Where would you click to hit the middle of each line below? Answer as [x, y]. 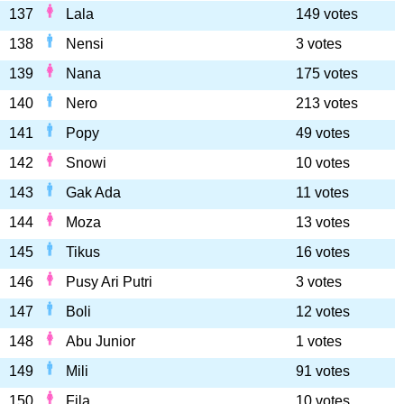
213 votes [327, 103]
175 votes [327, 73]
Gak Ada [93, 193]
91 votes [323, 371]
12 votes [323, 312]
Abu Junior [101, 341]
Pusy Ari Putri [109, 282]
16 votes [323, 252]
